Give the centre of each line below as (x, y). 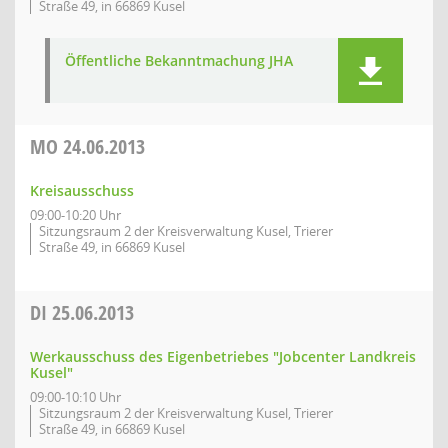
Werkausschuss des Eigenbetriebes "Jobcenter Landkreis (223, 356)
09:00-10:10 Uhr (75, 397)
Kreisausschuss (82, 190)
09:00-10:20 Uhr (75, 215)
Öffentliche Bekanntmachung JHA (179, 60)
